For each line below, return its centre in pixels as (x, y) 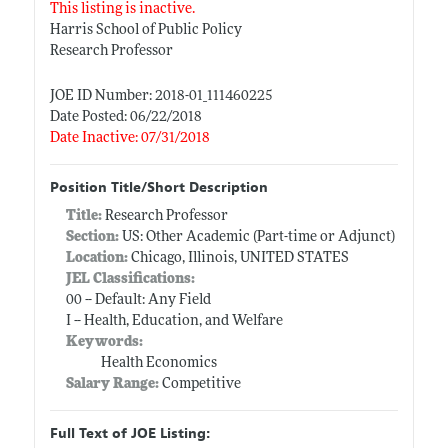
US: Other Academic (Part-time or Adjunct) (256, 237)
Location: (96, 258)
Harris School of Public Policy (145, 30)
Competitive (201, 384)
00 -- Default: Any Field (138, 300)
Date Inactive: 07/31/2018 (129, 138)
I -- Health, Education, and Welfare (174, 321)
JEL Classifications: (130, 279)
